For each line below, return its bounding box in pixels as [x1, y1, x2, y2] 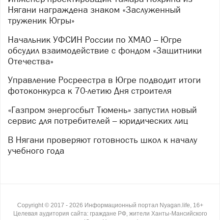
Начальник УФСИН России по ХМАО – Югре [8, 34, 14, 45]
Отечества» [8, 55, 54, 66]
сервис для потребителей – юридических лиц [8, 115, 188, 126]
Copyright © [17, 201, 51, 209]
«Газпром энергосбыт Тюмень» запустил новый [8, 104, 15, 115]
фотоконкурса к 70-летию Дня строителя [8, 85, 171, 96]
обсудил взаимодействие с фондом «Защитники [8, 45, 202, 55]
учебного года [8, 145, 64, 156]
